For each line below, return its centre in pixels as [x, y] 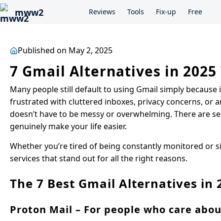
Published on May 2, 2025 [65, 50]
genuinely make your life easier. [68, 126]
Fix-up [166, 11]
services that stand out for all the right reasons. [99, 158]
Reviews [102, 11]
